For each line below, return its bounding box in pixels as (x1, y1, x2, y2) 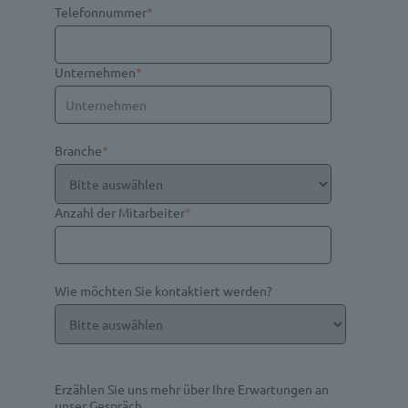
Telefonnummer (54, 4, 147, 21)
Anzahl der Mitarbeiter (54, 204, 185, 221)
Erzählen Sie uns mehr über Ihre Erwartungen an (54, 381, 329, 398)
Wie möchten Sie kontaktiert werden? (54, 282, 272, 300)
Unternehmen (54, 64, 136, 81)
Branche (54, 142, 102, 159)
